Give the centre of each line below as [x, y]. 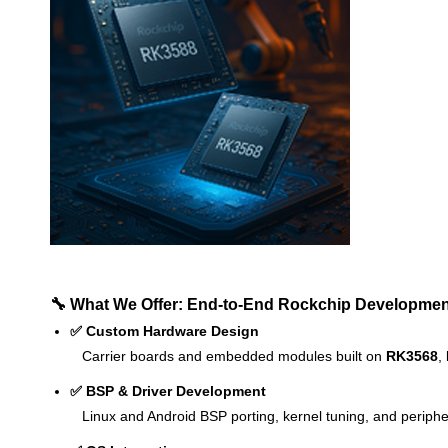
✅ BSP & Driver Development [168, 390]
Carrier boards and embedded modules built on [228, 355]
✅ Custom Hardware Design [164, 330]
